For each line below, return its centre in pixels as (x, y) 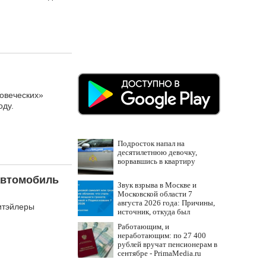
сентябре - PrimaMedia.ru (159, 253)
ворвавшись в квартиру (156, 161)
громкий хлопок (144, 221)
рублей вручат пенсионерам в (167, 244)
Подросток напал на (151, 143)
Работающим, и (143, 227)
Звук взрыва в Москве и (157, 185)
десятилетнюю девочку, (157, 152)
